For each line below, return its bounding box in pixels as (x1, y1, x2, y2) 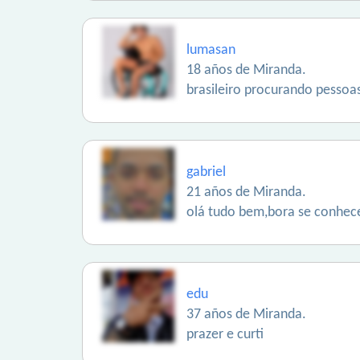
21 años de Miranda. (186, 185, 306, 200)
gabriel (186, 165, 226, 180)
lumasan (186, 43, 235, 58)
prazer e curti (186, 327, 264, 342)
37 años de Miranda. (186, 307, 306, 322)
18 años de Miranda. (186, 63, 306, 78)
